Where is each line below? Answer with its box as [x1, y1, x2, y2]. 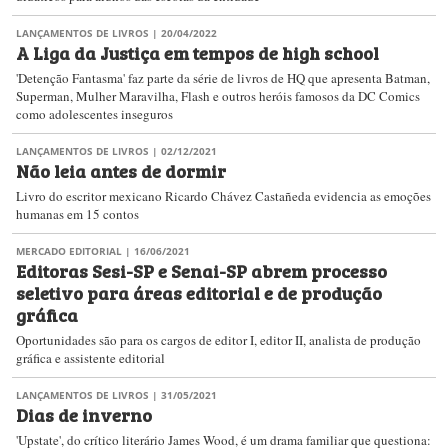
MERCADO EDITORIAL [16, 244, 122, 258]
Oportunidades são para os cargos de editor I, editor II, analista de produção [16, 331, 421, 349]
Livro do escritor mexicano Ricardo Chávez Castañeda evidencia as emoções [16, 187, 431, 205]
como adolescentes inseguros [16, 105, 173, 123]
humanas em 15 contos [16, 205, 139, 223]
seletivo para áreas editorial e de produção [16, 278, 382, 306]
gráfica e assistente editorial [16, 349, 165, 367]
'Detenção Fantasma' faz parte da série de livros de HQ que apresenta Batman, [16, 69, 430, 87]
